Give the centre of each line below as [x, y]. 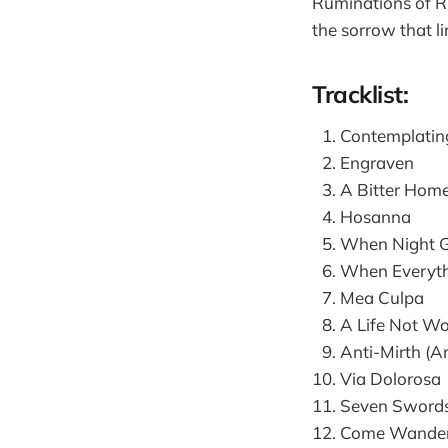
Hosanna [375, 216]
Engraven [377, 162]
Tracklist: [360, 94]
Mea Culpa [382, 297]
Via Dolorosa [390, 378]
